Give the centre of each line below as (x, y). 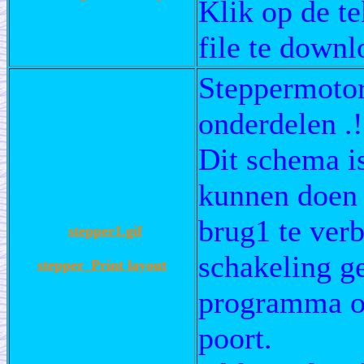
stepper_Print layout (102, 264)
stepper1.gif (105, 230)
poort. (235, 338)
